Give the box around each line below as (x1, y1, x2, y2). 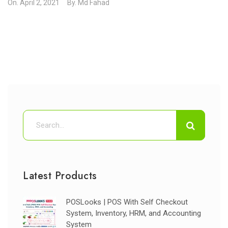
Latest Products (23, 168, 97, 183)
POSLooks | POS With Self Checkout (66, 197, 188, 207)
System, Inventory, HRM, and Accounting (66, 209, 201, 218)
